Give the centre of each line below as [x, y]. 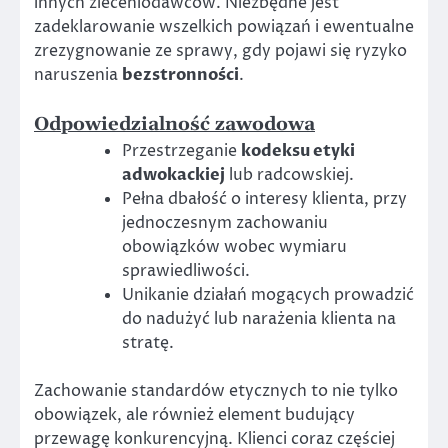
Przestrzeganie [181, 151]
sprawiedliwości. [186, 271]
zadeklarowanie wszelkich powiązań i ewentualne [224, 27]
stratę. [148, 343]
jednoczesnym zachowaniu [225, 223]
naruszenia [78, 75]
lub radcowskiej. [289, 175]
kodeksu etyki [298, 151]
